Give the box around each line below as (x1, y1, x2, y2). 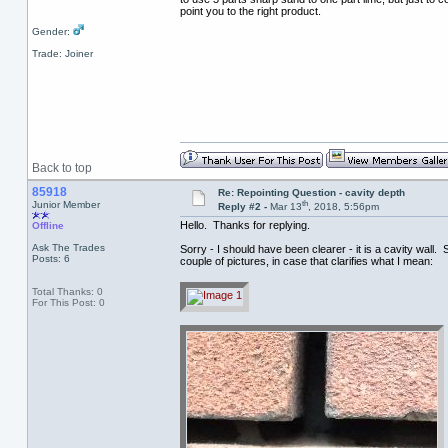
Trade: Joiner (31, 48, 93, 59)
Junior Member (31, 199, 100, 210)
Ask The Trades (31, 242, 105, 253)
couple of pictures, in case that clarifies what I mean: (179, 255, 433, 268)
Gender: (31, 26, 73, 37)
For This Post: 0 (31, 297, 105, 308)
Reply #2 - (217, 201, 270, 213)
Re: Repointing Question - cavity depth (217, 187, 405, 198)
